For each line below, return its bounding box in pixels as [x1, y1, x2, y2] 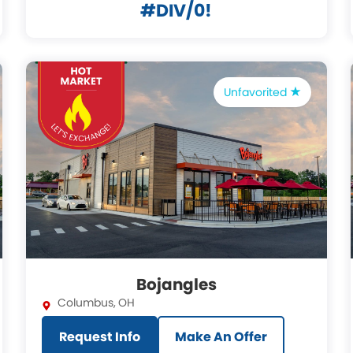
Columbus [58, 295, 114, 310]
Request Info [59, 328, 141, 346]
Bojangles [136, 273, 217, 295]
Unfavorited [223, 84, 290, 100]
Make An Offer [175, 328, 268, 346]
